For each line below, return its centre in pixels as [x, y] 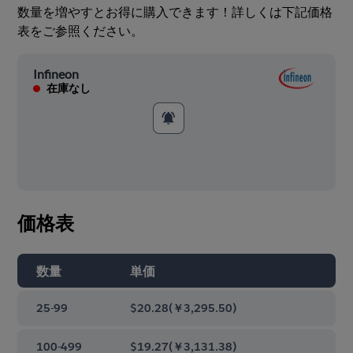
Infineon [56, 73]
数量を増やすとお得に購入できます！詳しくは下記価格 [175, 12]
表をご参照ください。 [81, 31]
